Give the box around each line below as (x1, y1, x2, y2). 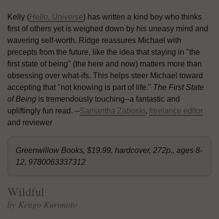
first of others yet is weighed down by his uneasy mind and (7, 24, 208, 33)
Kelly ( (7, 12, 29, 21)
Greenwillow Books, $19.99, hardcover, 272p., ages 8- (16, 146, 202, 154)
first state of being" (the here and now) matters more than (7, 59, 202, 68)
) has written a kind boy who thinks (83, 12, 202, 21)
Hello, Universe (29, 12, 83, 21)
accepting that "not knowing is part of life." (7, 83, 153, 91)
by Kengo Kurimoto (7, 198, 77, 210)
